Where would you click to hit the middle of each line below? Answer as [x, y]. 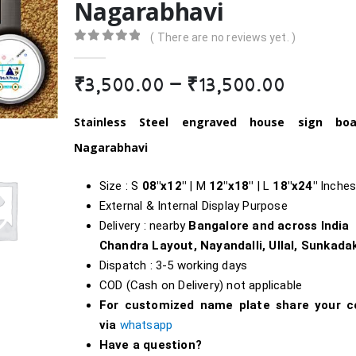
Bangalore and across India [269, 225]
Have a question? [152, 344]
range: [314, 102]
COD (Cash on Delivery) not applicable [201, 285]
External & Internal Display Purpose [193, 205]
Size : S [120, 186]
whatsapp [146, 325]
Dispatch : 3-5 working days [173, 265]
